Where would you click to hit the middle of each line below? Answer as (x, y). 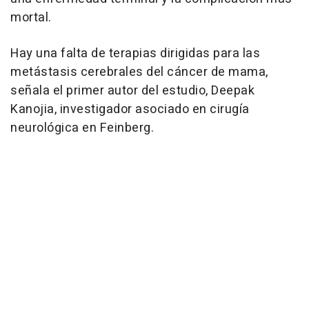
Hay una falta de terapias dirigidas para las (135, 53)
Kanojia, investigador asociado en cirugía (130, 109)
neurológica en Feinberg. (82, 128)
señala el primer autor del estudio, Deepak (132, 90)
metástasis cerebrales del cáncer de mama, (139, 72)
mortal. (31, 17)
